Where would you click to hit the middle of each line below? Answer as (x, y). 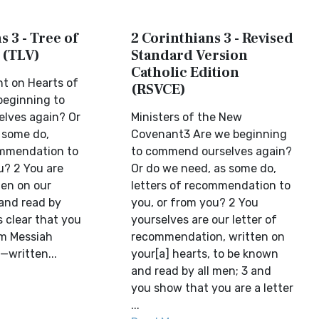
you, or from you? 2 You (195, 203)
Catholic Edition (185, 73)
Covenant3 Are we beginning (209, 134)
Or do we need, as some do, (204, 168)
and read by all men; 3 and (202, 271)
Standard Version (190, 56)
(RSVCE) (159, 90)
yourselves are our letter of (204, 220)
